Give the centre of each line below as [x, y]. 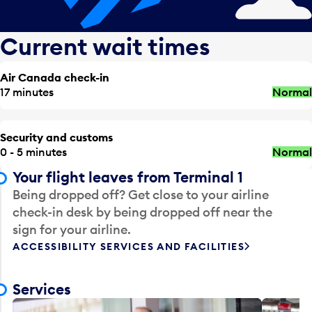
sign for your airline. [72, 230]
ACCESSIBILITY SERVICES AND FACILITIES [129, 247]
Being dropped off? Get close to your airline [141, 195]
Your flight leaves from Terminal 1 [128, 178]
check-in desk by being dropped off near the [143, 212]
